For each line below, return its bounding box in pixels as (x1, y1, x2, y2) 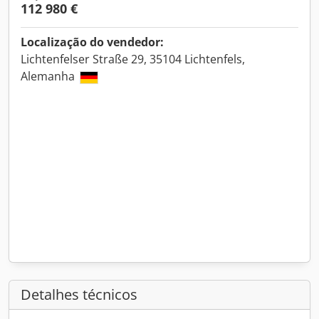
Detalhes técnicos (21, 285, 137, 304)
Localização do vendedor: (21, 34, 164, 50)
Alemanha (21, 68, 78, 84)
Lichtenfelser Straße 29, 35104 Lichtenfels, (21, 51, 245, 67)
